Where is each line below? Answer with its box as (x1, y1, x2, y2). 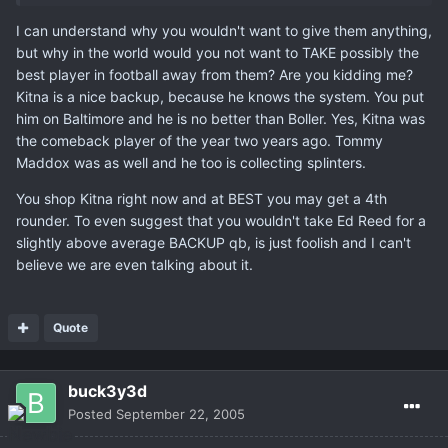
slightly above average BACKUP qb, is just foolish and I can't (16, 234, 411, 252)
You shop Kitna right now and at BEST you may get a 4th (16, 190, 387, 208)
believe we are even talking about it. (16, 256, 253, 274)
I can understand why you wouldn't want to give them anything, (16, 22, 432, 40)
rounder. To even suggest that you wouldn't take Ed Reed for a (16, 212, 426, 230)
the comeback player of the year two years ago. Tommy (16, 132, 383, 150)
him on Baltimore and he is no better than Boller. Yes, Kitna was (16, 110, 425, 128)
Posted (68, 406, 116, 423)
